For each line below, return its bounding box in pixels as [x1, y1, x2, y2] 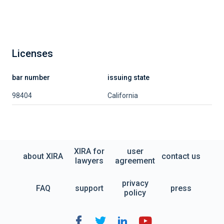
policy [124, 188, 146, 197]
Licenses [12, 47, 53, 59]
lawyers [74, 156, 103, 165]
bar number [12, 73, 50, 81]
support [74, 183, 103, 193]
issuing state [107, 73, 149, 81]
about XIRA [23, 151, 63, 161]
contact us [161, 151, 200, 161]
